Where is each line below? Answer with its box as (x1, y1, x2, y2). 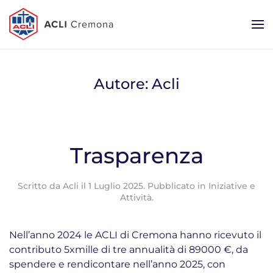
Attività (119, 192, 152, 203)
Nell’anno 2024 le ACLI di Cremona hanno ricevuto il (9, 229, 261, 241)
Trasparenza (69, 142, 204, 169)
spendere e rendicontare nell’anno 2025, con (9, 258, 225, 270)
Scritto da (18, 180, 63, 191)
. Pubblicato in (143, 180, 208, 191)
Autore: (93, 75, 152, 93)
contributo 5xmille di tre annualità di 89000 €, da (9, 244, 248, 255)
